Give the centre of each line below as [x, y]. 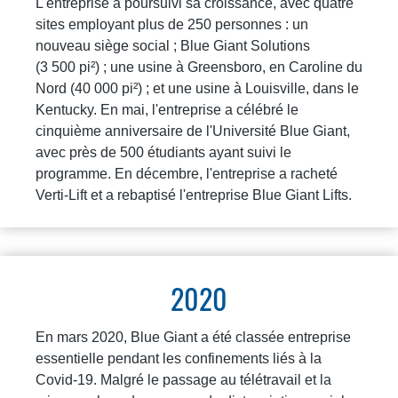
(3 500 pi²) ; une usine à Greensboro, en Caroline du [199, 67]
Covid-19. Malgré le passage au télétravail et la [183, 379]
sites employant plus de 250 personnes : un [172, 24]
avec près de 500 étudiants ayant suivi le [163, 152]
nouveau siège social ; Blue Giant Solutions [173, 45]
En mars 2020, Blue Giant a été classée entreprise [193, 337]
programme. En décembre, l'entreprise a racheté [187, 173]
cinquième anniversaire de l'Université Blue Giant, [193, 131]
